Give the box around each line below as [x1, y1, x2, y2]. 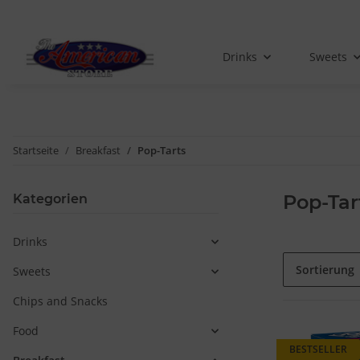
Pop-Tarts [137, 143, 186, 158]
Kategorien [13, 191, 88, 207]
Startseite [13, 143, 59, 158]
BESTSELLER [289, 342, 347, 357]
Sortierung [296, 262, 354, 278]
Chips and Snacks [13, 293, 108, 309]
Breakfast [76, 143, 121, 158]
